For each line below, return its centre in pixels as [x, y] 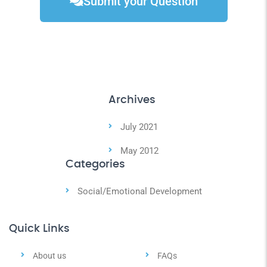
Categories [95, 164]
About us [49, 256]
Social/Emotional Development [139, 191]
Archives [132, 100]
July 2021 [139, 127]
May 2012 [139, 151]
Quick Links [39, 229]
